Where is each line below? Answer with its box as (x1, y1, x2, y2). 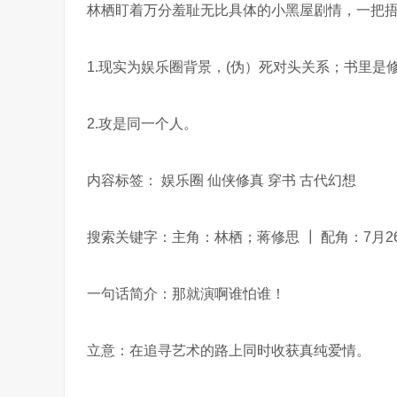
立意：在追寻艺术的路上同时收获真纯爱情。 (87, 343, 370, 358)
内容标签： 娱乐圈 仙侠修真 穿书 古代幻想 (87, 173, 356, 188)
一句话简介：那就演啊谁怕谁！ (87, 286, 285, 301)
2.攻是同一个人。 (87, 116, 198, 131)
